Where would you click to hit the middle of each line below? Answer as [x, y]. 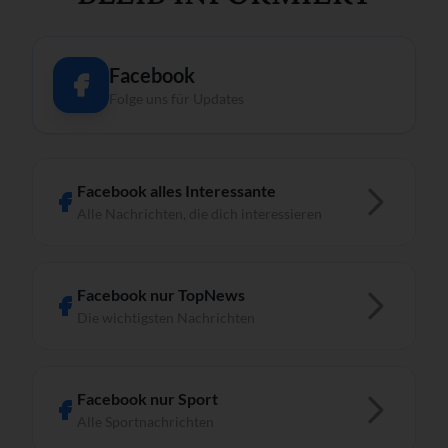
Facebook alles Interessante [176, 190]
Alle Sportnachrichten [145, 421]
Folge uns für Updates [176, 98]
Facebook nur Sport [147, 398]
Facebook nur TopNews [161, 294]
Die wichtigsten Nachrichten [166, 317]
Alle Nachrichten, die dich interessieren [199, 213]
